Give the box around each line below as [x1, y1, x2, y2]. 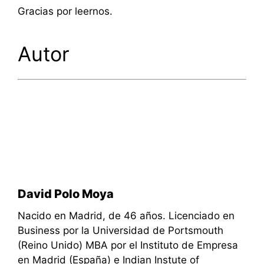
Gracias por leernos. [18, 5, 113, 17]
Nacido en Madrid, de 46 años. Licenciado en [18, 210, 235, 222]
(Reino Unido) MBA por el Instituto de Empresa [18, 239, 238, 251]
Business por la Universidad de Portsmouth [18, 225, 223, 236]
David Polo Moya [18, 187, 114, 201]
